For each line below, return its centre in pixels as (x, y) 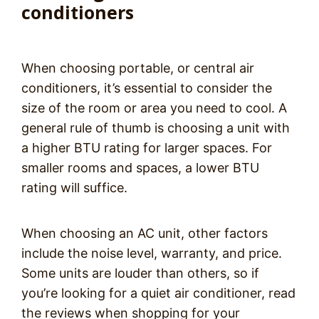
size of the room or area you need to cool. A (154, 108)
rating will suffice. (74, 188)
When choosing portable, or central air (138, 68)
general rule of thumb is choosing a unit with (156, 128)
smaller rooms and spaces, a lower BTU (140, 168)
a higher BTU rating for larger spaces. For (147, 148)
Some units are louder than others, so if (140, 273)
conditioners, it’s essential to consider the (147, 88)
